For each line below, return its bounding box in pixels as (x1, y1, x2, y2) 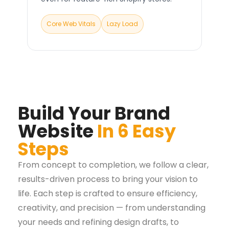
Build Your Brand (18, 101, 170, 126)
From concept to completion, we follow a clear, (18, 159, 209, 171)
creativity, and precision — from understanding (18, 202, 205, 214)
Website (18, 119, 97, 144)
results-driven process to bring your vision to (18, 173, 198, 186)
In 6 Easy (97, 119, 176, 144)
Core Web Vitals (47, 19, 96, 29)
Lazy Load (107, 19, 138, 29)
